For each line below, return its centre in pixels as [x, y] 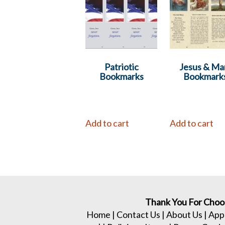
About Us [184, 215]
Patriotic [121, 67]
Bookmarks [121, 77]
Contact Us [138, 215]
